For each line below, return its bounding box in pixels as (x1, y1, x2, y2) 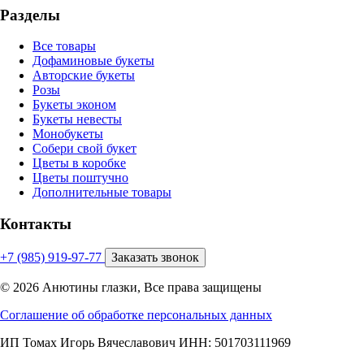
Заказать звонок (111, 249, 199, 264)
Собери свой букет (32, 141, 136, 156)
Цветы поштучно (32, 171, 128, 185)
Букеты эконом (32, 97, 116, 112)
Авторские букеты (32, 68, 135, 83)
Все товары (32, 39, 96, 54)
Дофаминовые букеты (32, 54, 154, 68)
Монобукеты (32, 127, 103, 141)
